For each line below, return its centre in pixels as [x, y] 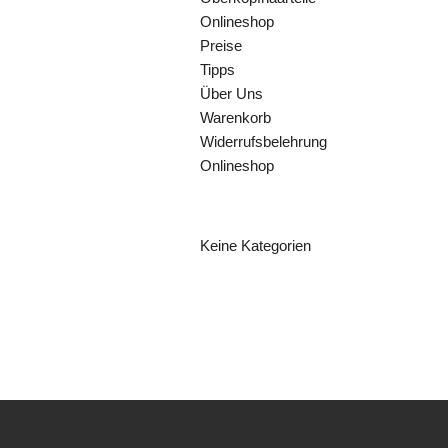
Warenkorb [236, 117]
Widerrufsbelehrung [264, 141]
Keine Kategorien [256, 245]
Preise [221, 45]
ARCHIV [235, 303]
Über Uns [232, 93]
